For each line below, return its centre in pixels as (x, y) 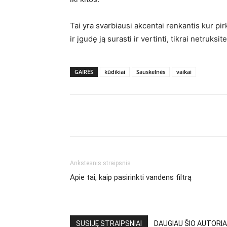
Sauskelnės (151, 72)
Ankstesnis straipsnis (100, 163)
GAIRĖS (84, 72)
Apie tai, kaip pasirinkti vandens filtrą (131, 177)
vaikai (184, 72)
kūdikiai (115, 72)
